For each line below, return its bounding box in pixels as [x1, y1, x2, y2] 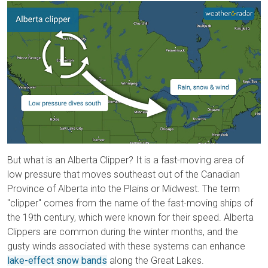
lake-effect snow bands [7, 255, 107, 267]
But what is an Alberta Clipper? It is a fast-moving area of [7, 154, 244, 166]
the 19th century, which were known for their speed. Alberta [7, 212, 254, 224]
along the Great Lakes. [107, 255, 204, 267]
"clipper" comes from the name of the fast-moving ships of [7, 197, 253, 209]
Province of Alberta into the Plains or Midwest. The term [7, 183, 240, 195]
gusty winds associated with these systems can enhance [7, 240, 245, 252]
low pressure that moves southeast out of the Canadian [7, 169, 240, 181]
